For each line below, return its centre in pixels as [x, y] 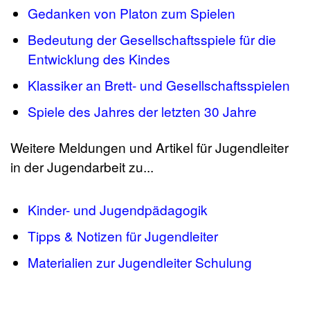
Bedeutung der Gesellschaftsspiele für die [152, 39]
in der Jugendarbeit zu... [82, 167]
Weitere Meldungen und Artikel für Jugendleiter [149, 147]
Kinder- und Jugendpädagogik [118, 210]
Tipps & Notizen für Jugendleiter [123, 236]
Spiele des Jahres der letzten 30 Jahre [142, 111]
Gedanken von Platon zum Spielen [131, 13]
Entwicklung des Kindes [99, 59]
